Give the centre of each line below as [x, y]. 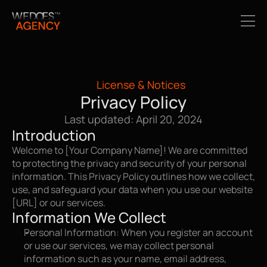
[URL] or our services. [59, 203]
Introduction [54, 135]
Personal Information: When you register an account [138, 232]
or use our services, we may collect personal [119, 246]
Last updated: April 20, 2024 [133, 119]
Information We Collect [89, 217]
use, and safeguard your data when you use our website [132, 190]
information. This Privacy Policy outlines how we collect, [133, 176]
